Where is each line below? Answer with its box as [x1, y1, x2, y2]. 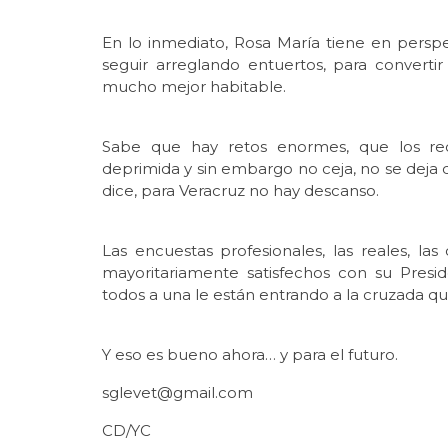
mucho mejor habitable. [102, 76, 286, 96]
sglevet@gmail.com [102, 382, 253, 402]
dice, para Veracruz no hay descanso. [102, 180, 379, 200]
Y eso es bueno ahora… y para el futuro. [102, 344, 398, 364]
